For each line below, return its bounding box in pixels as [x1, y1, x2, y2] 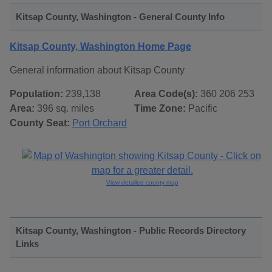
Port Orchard [72, 118, 127, 129]
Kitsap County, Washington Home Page [10, 41, 191, 52]
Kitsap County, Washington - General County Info [16, 12, 225, 22]
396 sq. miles [35, 103, 94, 114]
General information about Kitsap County [10, 65, 185, 76]
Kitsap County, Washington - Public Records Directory [16, 225, 246, 236]
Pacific [186, 103, 217, 114]
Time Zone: [134, 103, 186, 114]
